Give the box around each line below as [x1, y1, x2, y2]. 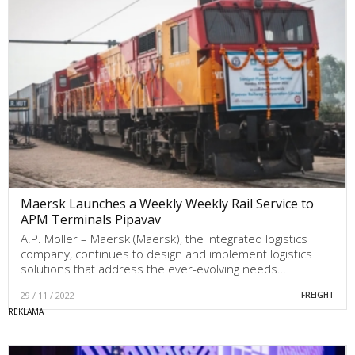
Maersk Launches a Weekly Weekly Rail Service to [21, 194, 314, 212]
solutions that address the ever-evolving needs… [21, 260, 286, 277]
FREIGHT [300, 288, 334, 300]
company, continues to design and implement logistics [21, 245, 312, 261]
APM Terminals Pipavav [21, 210, 161, 228]
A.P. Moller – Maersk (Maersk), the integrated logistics [21, 230, 307, 246]
